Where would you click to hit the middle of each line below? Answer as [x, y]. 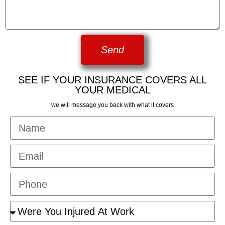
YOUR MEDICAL [113, 90]
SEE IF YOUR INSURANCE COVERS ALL [113, 80]
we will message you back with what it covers [113, 105]
